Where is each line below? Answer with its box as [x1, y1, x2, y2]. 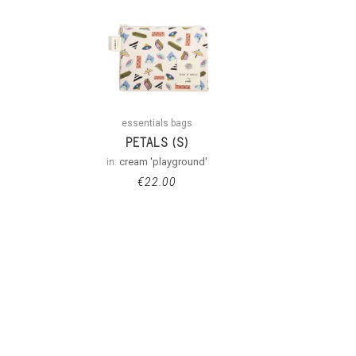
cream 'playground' [119, 155, 208, 168]
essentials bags [122, 117, 193, 129]
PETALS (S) [126, 134, 189, 149]
